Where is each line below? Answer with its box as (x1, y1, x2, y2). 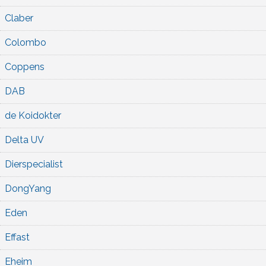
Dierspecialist (5, 158, 63, 170)
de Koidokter (5, 109, 61, 121)
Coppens (5, 61, 45, 72)
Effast (5, 231, 30, 243)
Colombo (5, 36, 46, 48)
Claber (5, 12, 33, 24)
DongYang (5, 182, 51, 194)
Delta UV (5, 134, 44, 145)
